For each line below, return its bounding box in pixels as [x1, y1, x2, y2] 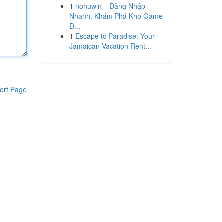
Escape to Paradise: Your [75, 31, 155, 41]
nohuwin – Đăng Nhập [75, 1, 145, 11]
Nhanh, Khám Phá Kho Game [69, 11, 163, 21]
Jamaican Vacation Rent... [69, 41, 151, 51]
